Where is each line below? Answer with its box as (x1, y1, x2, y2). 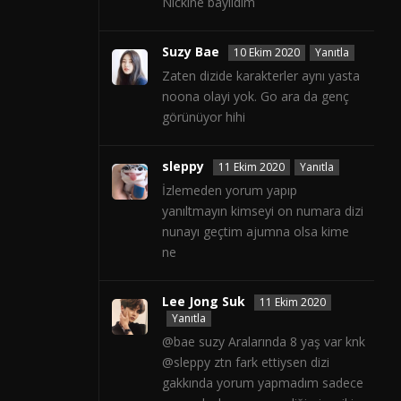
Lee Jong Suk (162, 293, 245, 311)
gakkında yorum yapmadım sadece (162, 374, 363, 392)
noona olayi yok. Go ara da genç (162, 88, 349, 106)
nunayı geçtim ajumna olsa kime (162, 223, 349, 241)
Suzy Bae (162, 43, 219, 61)
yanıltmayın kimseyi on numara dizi (162, 202, 363, 220)
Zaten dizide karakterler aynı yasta (162, 67, 360, 85)
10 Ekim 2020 (234, 45, 300, 61)
